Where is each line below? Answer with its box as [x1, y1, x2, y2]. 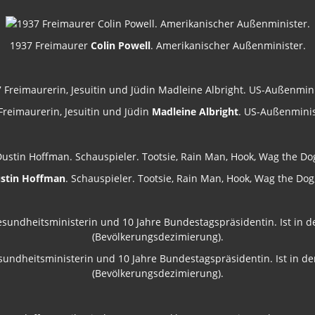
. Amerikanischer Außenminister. [150, 38, 306, 52]
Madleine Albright [152, 105, 238, 119]
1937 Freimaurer [9, 38, 91, 52]
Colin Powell [90, 38, 150, 52]
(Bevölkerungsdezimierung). [91, 266, 224, 281]
